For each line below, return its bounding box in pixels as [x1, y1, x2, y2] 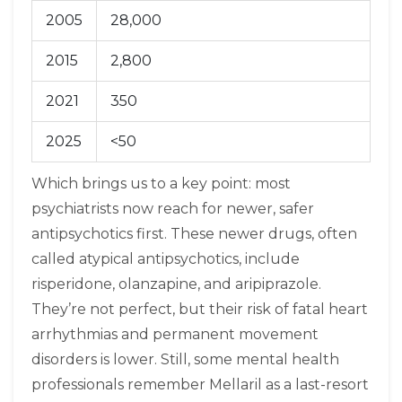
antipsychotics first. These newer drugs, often [31, 225, 357, 243]
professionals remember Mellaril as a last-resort [31, 376, 369, 394]
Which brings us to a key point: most [31, 175, 291, 193]
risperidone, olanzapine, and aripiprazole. [31, 275, 321, 293]
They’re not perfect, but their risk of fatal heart [31, 301, 368, 319]
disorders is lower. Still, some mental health [31, 351, 339, 369]
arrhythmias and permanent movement [31, 326, 319, 344]
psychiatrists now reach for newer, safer [31, 200, 314, 218]
